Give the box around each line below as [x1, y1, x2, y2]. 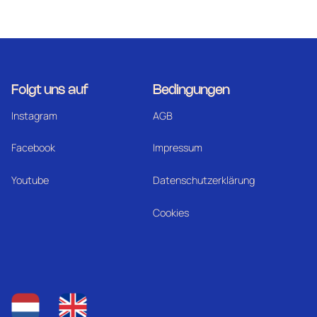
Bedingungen [153, 84, 230, 96]
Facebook [11, 141, 55, 155]
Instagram [11, 108, 57, 122]
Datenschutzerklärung [153, 173, 255, 188]
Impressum [153, 141, 203, 155]
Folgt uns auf [11, 84, 88, 96]
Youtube [11, 173, 49, 188]
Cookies [153, 206, 190, 220]
